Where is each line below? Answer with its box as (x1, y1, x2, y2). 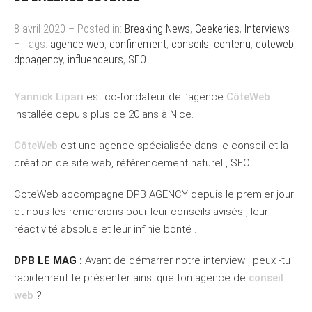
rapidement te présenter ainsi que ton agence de (14, 272, 249, 285)
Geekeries (195, 22, 240, 36)
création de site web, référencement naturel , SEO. (14, 157, 251, 170)
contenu (214, 38, 251, 52)
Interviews (244, 22, 290, 36)
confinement (109, 38, 166, 52)
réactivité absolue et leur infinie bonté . (14, 223, 196, 236)
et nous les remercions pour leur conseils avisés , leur (14, 205, 268, 219)
